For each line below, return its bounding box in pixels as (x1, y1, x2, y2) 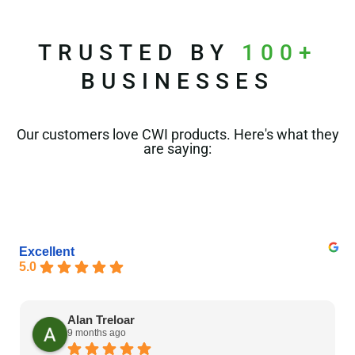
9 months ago (67, 326, 126, 338)
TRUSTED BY (37, 40, 242, 67)
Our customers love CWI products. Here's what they (16, 125, 339, 143)
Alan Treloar (67, 312, 135, 326)
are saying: (143, 139, 212, 157)
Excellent (19, 244, 74, 258)
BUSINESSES (81, 68, 274, 95)
